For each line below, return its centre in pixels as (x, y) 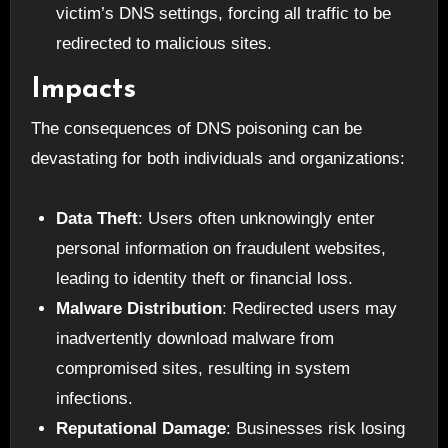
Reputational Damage (141, 429)
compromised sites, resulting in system (203, 369)
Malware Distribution (139, 309)
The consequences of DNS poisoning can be (196, 129)
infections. (95, 399)
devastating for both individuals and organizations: (217, 159)
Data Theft (97, 219)
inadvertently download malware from (195, 339)
